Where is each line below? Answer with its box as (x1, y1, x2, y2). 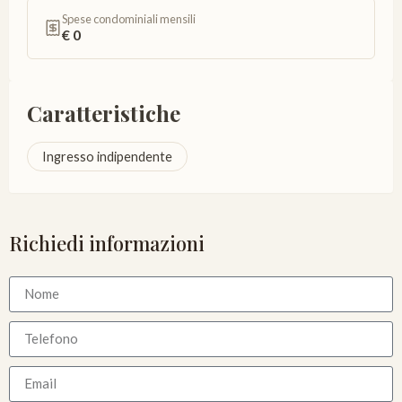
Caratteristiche (27, 98, 180, 127)
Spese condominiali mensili (62, 11, 196, 26)
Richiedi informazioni (9, 229, 205, 257)
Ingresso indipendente (42, 148, 172, 164)
